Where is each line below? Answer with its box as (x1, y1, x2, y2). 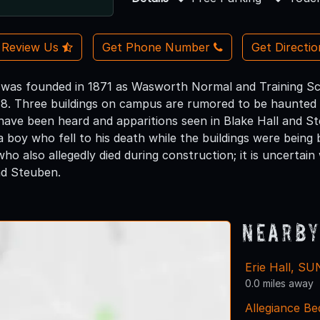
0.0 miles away (245, 276, 314, 289)
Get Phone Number (101, 39, 210, 54)
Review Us (1, 39, 63, 54)
